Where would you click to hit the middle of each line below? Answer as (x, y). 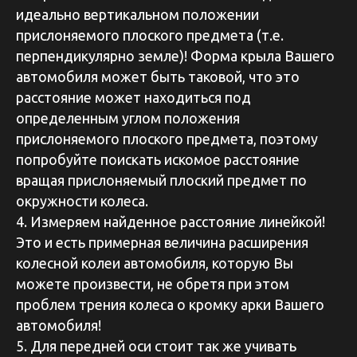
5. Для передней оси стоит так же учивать (156, 345)
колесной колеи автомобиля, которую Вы (155, 263)
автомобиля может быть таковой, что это (158, 76)
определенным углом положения (128, 118)
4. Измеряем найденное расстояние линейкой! (171, 221)
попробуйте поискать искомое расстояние (158, 159)
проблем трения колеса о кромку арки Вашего (170, 304)
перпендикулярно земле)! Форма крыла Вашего (175, 55)
